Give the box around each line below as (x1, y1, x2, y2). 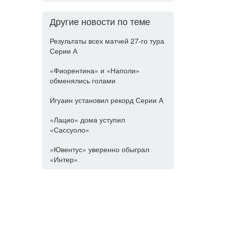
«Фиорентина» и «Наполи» (49, 65, 140, 75)
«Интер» (49, 154, 78, 164)
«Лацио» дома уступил (49, 115, 125, 125)
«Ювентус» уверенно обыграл (49, 144, 149, 154)
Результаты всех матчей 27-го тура (49, 36, 164, 46)
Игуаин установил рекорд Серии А (49, 95, 163, 105)
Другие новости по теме (49, 15, 150, 28)
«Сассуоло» (49, 125, 89, 135)
